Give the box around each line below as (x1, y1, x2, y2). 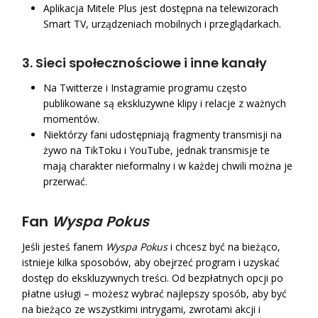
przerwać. (43, 174, 88, 188)
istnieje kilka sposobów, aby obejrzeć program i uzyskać (22, 255, 280, 269)
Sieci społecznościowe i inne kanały (35, 53, 268, 72)
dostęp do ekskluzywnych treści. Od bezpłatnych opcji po (22, 270, 284, 285)
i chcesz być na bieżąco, (168, 239, 281, 253)
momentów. (43, 111, 100, 126)
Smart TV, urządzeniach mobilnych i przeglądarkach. (43, 16, 282, 31)
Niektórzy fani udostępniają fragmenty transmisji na (43, 127, 283, 141)
